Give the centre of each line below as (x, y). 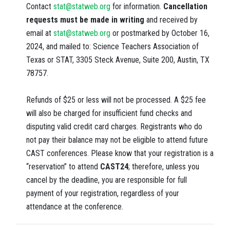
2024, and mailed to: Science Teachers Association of (112, 47)
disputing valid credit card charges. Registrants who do (114, 127)
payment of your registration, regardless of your (103, 194)
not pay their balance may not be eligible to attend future (117, 140)
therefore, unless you (166, 167)
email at (40, 33)
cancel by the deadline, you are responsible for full (107, 180)
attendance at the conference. (76, 207)
